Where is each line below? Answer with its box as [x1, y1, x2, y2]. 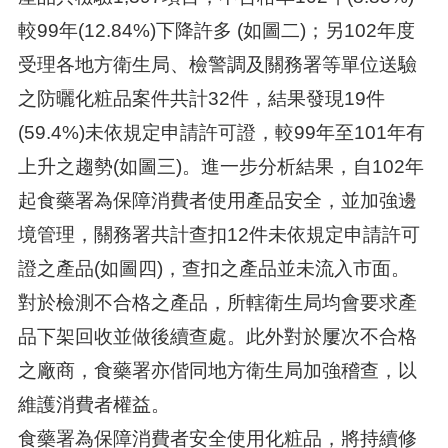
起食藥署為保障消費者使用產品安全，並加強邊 [17, 190, 417, 211]
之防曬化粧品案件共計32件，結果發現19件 [17, 88, 385, 109]
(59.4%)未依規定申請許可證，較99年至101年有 [17, 122, 425, 143]
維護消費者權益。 [17, 394, 170, 415]
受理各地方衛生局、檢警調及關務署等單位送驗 [17, 54, 417, 75]
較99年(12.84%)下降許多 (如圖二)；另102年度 [17, 20, 415, 41]
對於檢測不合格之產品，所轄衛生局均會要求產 [17, 292, 417, 313]
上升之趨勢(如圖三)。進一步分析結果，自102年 [17, 156, 424, 177]
